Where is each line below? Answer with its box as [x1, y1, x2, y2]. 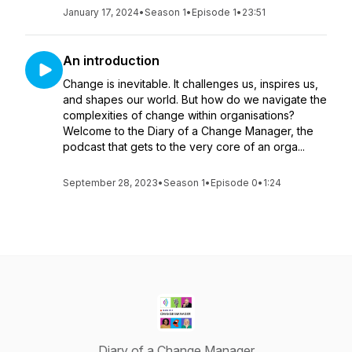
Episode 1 [192, 6, 236, 18]
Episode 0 [211, 177, 258, 189]
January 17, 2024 [63, 6, 139, 18]
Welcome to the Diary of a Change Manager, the [63, 124, 313, 137]
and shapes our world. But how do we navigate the [63, 93, 327, 106]
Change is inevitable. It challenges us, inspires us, [63, 77, 318, 90]
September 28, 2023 [63, 177, 158, 189]
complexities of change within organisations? [63, 108, 295, 122]
